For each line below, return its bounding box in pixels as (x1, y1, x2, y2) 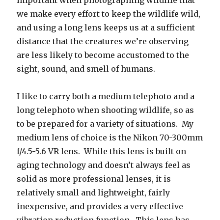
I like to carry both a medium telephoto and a (17, 91, 195, 101)
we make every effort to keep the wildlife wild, (17, 8, 201, 19)
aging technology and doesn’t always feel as (17, 160, 191, 170)
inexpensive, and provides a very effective (17, 201, 184, 211)
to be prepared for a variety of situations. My (17, 118, 194, 129)
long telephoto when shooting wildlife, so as (17, 105, 194, 115)
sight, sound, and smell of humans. (17, 63, 156, 74)
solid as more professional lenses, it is (17, 173, 171, 184)
